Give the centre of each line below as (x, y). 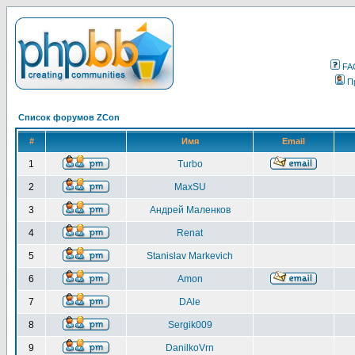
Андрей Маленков (190, 210)
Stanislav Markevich (190, 256)
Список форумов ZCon (69, 117)
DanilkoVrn (190, 348)
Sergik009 (190, 325)
